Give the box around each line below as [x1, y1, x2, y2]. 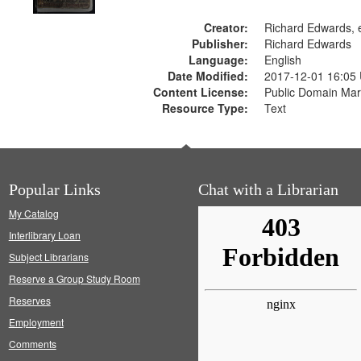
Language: [189, 52, 249, 68]
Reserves [8, 293, 51, 307]
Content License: [153, 84, 249, 100]
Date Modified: [168, 68, 249, 84]
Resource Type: [162, 100, 249, 116]
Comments [8, 337, 56, 351]
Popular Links [8, 180, 101, 198]
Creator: [204, 19, 249, 35]
